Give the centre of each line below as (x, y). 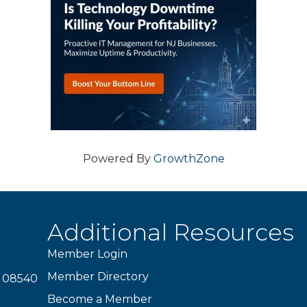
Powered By (118, 159)
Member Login (88, 254)
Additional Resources (171, 233)
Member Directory (98, 277)
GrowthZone (189, 159)
